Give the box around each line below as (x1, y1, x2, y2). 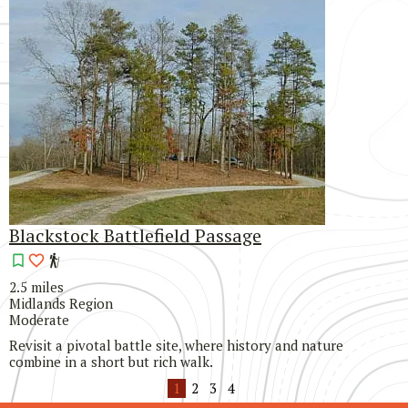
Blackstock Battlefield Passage (9, 223, 261, 249)
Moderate (9, 311, 69, 330)
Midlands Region (9, 294, 113, 313)
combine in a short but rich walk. (9, 352, 216, 372)
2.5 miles (9, 278, 64, 297)
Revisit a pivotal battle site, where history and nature (9, 336, 343, 355)
